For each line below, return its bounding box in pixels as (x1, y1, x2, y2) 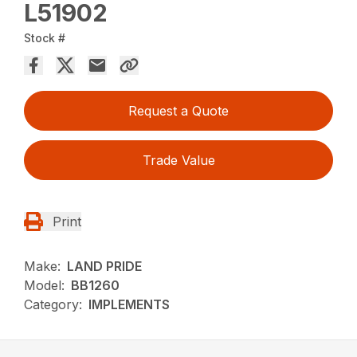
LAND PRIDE (67, 257, 143, 274)
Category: (24, 296, 83, 312)
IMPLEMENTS (88, 296, 171, 312)
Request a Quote (128, 102, 229, 119)
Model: (24, 277, 65, 293)
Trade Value (142, 151, 215, 168)
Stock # (24, 30, 66, 45)
